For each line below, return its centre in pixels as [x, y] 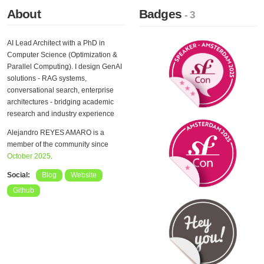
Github [24, 190]
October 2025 [29, 156]
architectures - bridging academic [60, 102]
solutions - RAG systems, [47, 78]
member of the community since [58, 144]
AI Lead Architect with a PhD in [56, 43]
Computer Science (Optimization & [62, 55]
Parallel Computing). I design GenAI [65, 67]
